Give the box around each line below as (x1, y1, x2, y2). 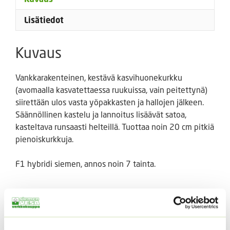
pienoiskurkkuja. (15, 133, 73, 144)
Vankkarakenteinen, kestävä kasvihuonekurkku (15, 72, 182, 82)
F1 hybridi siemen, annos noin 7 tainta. (15, 158, 156, 168)
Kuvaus (15, 44, 62, 61)
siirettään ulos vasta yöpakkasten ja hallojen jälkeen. (15, 97, 204, 107)
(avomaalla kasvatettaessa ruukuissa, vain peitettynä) (15, 84, 207, 94)
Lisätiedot (24, 14, 64, 25)
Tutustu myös (15, 186, 103, 203)
